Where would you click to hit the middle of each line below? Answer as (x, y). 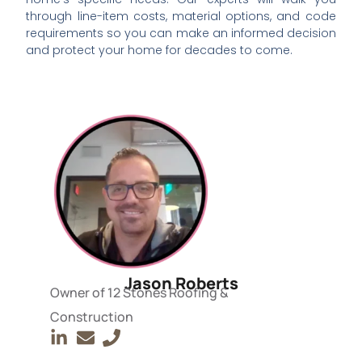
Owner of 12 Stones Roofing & (140, 293)
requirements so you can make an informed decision (181, 33)
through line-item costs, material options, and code (181, 16)
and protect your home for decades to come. (160, 50)
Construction (92, 317)
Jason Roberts (181, 284)
